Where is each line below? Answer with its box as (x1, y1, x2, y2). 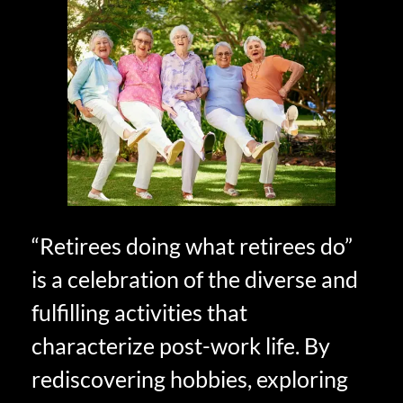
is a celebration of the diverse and (31, 264, 358, 292)
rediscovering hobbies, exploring (31, 364, 348, 392)
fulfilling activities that (31, 298, 247, 326)
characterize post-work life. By (31, 331, 330, 359)
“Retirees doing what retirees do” (31, 231, 353, 259)
